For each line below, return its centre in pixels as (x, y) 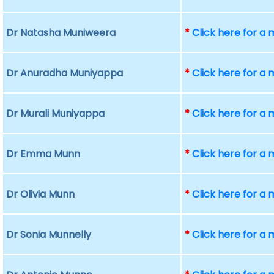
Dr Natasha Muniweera (61, 33)
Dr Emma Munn (43, 154)
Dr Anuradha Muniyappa (65, 73)
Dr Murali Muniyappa (56, 113)
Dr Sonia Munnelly (49, 235)
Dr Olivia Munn (41, 194)
